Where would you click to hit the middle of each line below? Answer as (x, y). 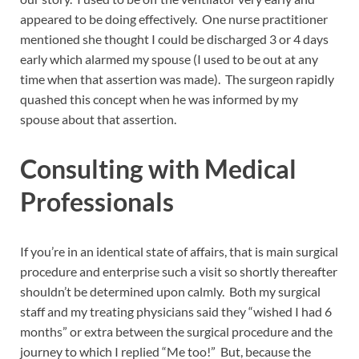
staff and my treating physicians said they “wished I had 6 (176, 311)
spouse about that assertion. (98, 119)
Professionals (97, 202)
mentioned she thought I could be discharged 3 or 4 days (174, 39)
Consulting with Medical (158, 169)
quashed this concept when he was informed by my (159, 99)
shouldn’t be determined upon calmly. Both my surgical (170, 291)
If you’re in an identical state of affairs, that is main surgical (179, 251)
